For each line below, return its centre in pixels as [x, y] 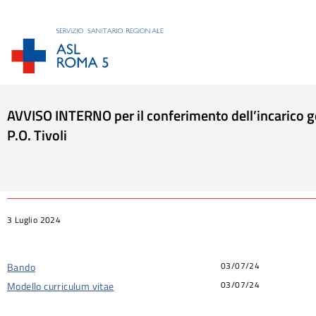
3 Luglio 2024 [34, 219]
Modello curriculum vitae [61, 286]
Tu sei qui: [30, 158]
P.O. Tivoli [37, 135]
